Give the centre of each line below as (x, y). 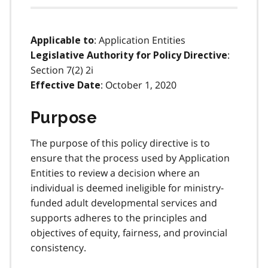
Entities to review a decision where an (115, 173)
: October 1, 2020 (138, 85)
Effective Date (66, 85)
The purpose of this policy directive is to (120, 143)
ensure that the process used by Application (130, 158)
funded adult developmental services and (124, 202)
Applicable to (62, 40)
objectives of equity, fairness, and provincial (129, 232)
